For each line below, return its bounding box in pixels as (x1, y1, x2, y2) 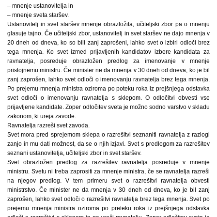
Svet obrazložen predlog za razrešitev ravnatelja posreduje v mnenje (7, 158, 210, 166)
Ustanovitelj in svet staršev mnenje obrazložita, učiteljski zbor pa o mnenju (7, 20, 210, 28)
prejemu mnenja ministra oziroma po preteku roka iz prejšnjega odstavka (7, 204, 210, 212)
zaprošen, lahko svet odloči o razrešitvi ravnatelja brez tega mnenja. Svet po (7, 195, 210, 202)
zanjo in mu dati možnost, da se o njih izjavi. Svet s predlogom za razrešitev (7, 140, 210, 147)
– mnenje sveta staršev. (7, 11, 69, 18)
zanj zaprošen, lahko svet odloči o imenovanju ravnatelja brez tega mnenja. (7, 76, 210, 83)
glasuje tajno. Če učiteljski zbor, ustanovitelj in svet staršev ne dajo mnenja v (7, 30, 210, 37)
